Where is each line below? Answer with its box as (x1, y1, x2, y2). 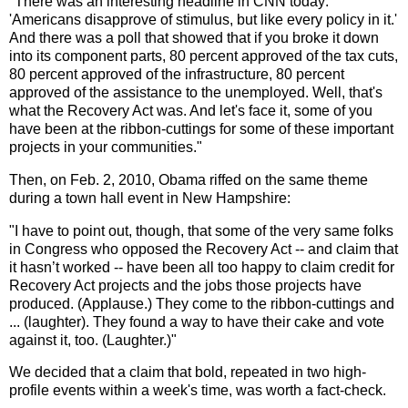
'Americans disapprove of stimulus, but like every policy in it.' (9, 11, 397, 27)
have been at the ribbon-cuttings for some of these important (9, 120, 393, 137)
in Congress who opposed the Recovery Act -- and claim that (9, 240, 398, 257)
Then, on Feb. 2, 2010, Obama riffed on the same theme (9, 171, 368, 188)
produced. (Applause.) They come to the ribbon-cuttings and (9, 295, 394, 311)
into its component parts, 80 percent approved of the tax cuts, (9, 47, 398, 64)
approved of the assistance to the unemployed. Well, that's (9, 84, 382, 100)
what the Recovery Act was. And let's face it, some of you (9, 102, 372, 118)
